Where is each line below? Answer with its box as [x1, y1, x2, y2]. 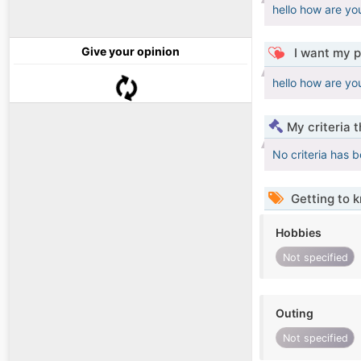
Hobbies [276, 226, 322, 240]
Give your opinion [81, 44, 180, 59]
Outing [276, 306, 313, 321]
